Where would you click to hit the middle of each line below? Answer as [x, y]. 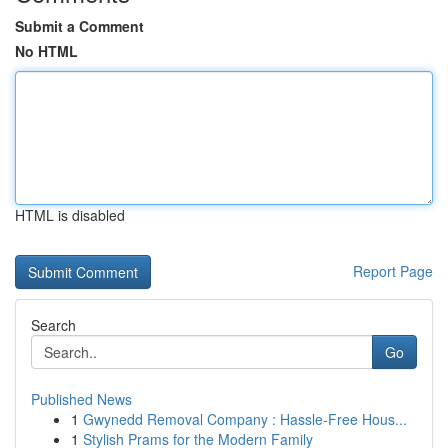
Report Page [393, 271]
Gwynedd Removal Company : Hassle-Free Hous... [245, 419]
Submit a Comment [79, 26]
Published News [81, 399]
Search [53, 325]
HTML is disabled [70, 215]
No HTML [46, 51]
